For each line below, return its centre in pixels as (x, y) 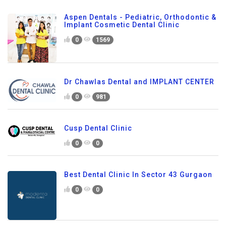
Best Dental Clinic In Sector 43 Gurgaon (138, 175)
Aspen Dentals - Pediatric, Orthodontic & (140, 17)
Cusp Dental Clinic (98, 128)
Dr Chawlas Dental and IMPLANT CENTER (139, 82)
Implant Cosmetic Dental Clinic (122, 25)
